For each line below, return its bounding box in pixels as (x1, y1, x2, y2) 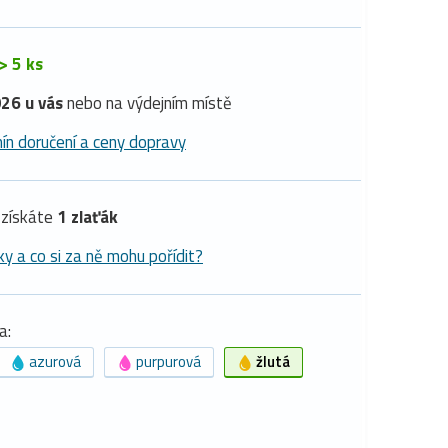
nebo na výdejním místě (63, 89, 232, 116)
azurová (26, 349, 81, 373)
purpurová (133, 349, 201, 373)
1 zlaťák (57, 203, 118, 230)
